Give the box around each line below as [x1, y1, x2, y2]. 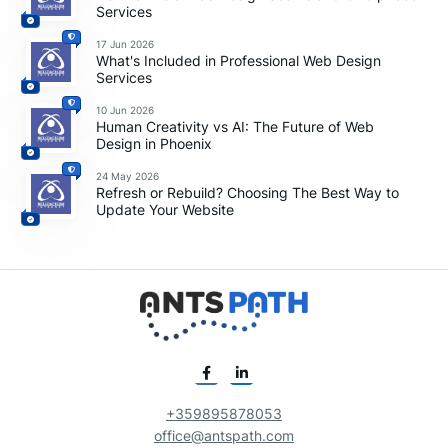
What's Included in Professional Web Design [96, 52, 382, 70]
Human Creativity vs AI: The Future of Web [96, 118, 375, 136]
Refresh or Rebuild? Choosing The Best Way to [96, 184, 400, 202]
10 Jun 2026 [96, 103, 155, 116]
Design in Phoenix [96, 135, 213, 153]
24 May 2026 [96, 169, 160, 182]
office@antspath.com [154, 427, 294, 445]
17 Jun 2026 [96, 37, 155, 50]
